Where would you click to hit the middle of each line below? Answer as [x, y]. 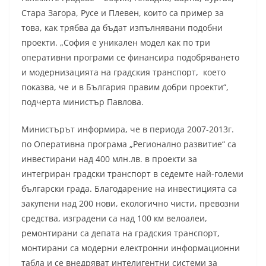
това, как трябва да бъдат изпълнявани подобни [122, 27]
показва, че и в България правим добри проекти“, [125, 87]
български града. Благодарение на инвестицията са [129, 188]
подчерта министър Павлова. [83, 102]
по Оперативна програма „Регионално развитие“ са [129, 144]
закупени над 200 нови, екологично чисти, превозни [130, 203]
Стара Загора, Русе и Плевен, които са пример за [123, 12]
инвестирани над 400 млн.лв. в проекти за [109, 159]
